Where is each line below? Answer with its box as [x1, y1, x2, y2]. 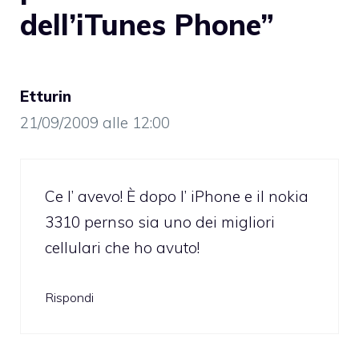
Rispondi [45, 288, 94, 305]
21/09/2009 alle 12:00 [20, 112, 170, 132]
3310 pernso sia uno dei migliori [45, 212, 275, 232]
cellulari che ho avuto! [45, 238, 200, 258]
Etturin [20, 86, 71, 106]
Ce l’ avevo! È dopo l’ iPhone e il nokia [45, 187, 309, 207]
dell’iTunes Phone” [20, 6, 274, 42]
